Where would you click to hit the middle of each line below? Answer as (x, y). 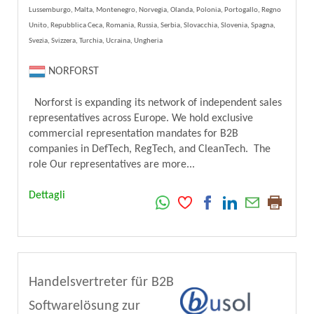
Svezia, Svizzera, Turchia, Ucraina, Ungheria (96, 41)
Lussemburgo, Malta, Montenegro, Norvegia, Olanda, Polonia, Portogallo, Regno (155, 10)
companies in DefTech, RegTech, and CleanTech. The (150, 149)
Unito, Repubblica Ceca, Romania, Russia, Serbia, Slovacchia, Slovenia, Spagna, (152, 25)
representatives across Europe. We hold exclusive (141, 118)
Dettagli (47, 195)
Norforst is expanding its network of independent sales (155, 103)
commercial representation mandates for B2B (134, 134)
